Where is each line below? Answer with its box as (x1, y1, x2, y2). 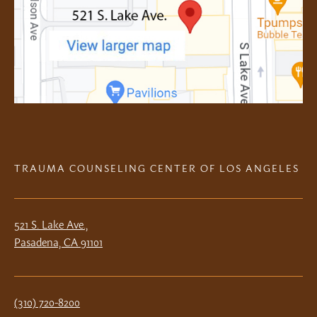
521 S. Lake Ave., (14, 217, 88, 231)
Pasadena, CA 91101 (14, 234, 103, 249)
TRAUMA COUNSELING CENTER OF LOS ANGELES (14, 161, 299, 175)
